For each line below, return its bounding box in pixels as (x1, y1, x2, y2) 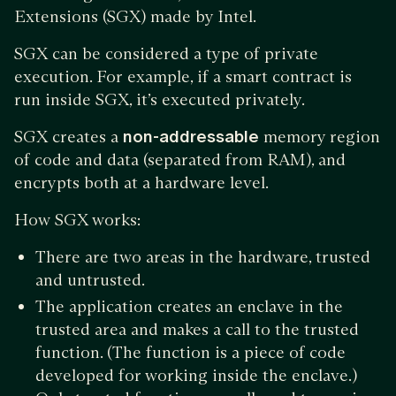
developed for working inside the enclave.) (35, 364, 357, 385)
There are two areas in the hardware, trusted (35, 246, 370, 267)
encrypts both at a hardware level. (14, 171, 272, 193)
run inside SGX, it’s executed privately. (14, 88, 308, 110)
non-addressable (123, 126, 259, 147)
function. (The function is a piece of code (35, 341, 346, 362)
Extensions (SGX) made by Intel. (14, 5, 260, 27)
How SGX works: (14, 209, 141, 230)
